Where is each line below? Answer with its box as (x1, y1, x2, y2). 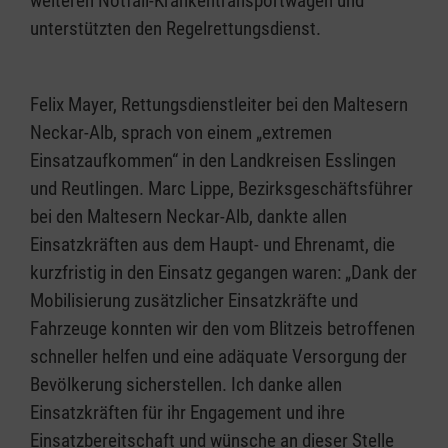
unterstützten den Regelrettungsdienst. (30, 17, 321, 40)
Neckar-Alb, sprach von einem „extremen (30, 121, 332, 144)
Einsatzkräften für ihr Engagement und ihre (30, 401, 345, 424)
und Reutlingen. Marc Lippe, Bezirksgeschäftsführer (30, 177, 413, 200)
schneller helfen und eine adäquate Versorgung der (30, 345, 407, 368)
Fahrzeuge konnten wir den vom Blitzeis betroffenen (30, 317, 415, 340)
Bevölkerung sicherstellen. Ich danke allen (30, 373, 342, 396)
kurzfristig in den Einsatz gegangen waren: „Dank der (30, 261, 417, 284)
